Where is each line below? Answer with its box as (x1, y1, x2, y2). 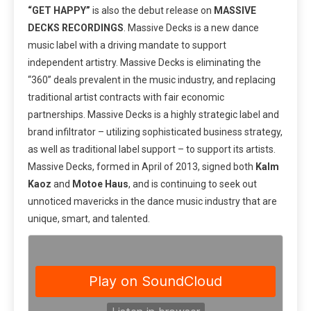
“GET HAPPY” (28, 5, 90, 17)
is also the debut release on (90, 5, 214, 17)
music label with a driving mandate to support (28, 40, 226, 51)
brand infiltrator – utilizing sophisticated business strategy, (28, 126, 283, 138)
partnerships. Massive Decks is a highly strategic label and (28, 109, 279, 121)
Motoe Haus (72, 178, 128, 190)
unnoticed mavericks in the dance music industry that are (28, 196, 277, 208)
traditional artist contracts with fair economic (28, 92, 224, 103)
